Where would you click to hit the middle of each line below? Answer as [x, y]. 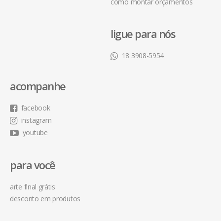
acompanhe [38, 86]
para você [33, 165]
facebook [36, 108]
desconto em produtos [45, 198]
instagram [37, 120]
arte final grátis [33, 186]
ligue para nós [143, 33]
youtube [35, 132]
